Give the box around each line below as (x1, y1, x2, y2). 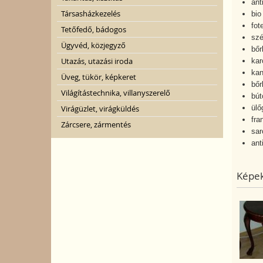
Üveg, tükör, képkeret (61, 72, 136, 82)
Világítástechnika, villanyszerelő (61, 87, 170, 98)
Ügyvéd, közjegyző (61, 40, 126, 50)
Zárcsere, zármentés (61, 119, 131, 130)
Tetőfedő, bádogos (61, 24, 126, 35)
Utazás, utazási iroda (61, 56, 133, 66)
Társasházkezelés (61, 8, 120, 19)
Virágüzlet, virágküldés (61, 103, 139, 114)
